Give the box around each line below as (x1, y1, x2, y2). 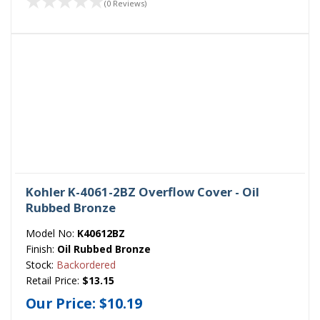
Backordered (56, 258, 116, 272)
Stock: (26, 258, 56, 272)
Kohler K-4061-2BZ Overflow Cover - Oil (26, 184, 259, 201)
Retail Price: (26, 274, 82, 288)
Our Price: (26, 293, 99, 313)
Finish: (26, 242, 57, 256)
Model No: (26, 226, 77, 241)
